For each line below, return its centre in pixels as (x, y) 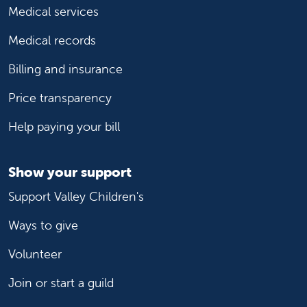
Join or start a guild (61, 283)
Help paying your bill (64, 127)
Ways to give (43, 225)
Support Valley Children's (76, 197)
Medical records (52, 40)
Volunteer (35, 254)
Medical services (53, 12)
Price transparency (60, 98)
